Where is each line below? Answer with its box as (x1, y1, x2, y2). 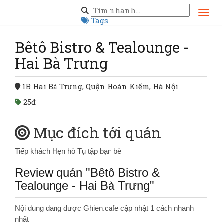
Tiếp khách (15, 147, 52, 155)
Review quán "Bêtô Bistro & (15, 166, 160, 179)
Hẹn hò (52, 147, 77, 155)
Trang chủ (33, 4, 71, 14)
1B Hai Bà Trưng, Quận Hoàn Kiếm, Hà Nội (22, 81, 178, 91)
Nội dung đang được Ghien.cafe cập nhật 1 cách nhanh (15, 204, 194, 212)
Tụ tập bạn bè (77, 147, 121, 155)
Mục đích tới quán (33, 123, 161, 142)
